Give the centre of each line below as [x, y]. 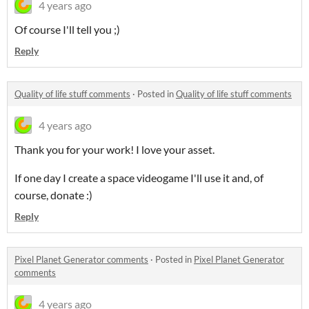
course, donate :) [53, 195]
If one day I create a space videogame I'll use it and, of [139, 178]
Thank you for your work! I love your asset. [114, 150]
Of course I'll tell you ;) [67, 30]
